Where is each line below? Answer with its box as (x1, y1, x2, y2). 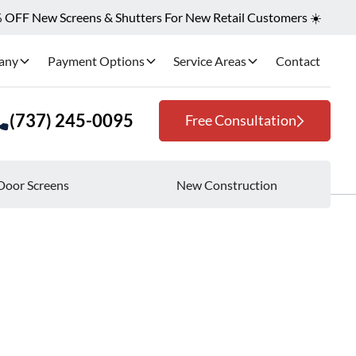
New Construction (176, 176, 277, 192)
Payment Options (47, 53, 145, 68)
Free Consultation (185, 112, 296, 129)
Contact (276, 53, 321, 68)
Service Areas (173, 53, 247, 68)
